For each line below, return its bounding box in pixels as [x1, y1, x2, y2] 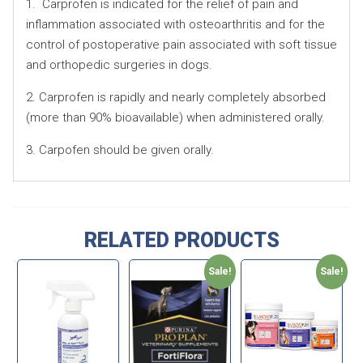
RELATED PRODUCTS [83, 228, 280, 252]
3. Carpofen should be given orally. [26, 142, 214, 157]
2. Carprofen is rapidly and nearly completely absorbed [26, 89, 326, 105]
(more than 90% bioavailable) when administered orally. [26, 109, 325, 125]
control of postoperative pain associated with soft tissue [26, 36, 337, 52]
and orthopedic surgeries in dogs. [26, 57, 212, 72]
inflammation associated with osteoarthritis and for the [26, 16, 325, 32]
